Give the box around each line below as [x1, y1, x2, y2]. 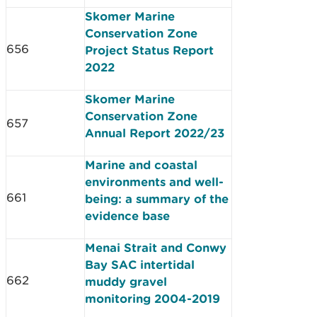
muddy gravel [85, 275, 167, 288]
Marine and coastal [85, 158, 197, 171]
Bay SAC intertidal [85, 258, 195, 271]
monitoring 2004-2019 [85, 292, 220, 305]
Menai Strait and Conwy [85, 241, 226, 254]
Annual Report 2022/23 [85, 126, 224, 139]
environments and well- [85, 175, 224, 188]
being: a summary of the [85, 192, 229, 205]
